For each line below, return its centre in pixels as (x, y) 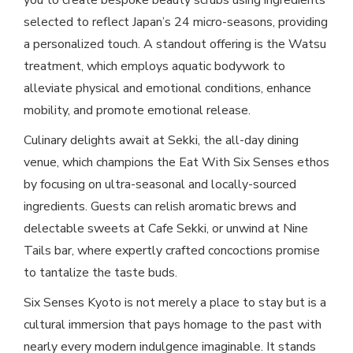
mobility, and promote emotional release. (137, 111)
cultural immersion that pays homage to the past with (173, 325)
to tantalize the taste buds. (100, 273)
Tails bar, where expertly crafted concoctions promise (172, 251)
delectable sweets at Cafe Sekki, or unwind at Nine (166, 229)
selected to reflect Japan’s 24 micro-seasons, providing (176, 22)
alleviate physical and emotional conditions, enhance (167, 89)
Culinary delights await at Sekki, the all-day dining (161, 141)
